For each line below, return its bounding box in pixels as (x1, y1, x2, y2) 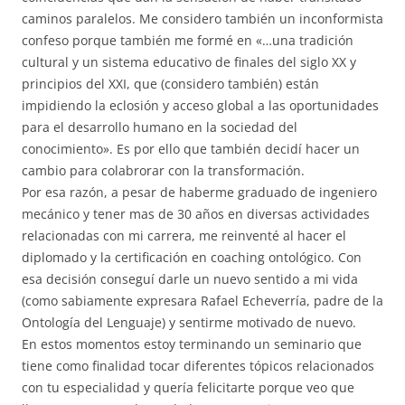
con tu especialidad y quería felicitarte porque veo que (22, 379, 354, 397)
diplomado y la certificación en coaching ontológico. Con (22, 249, 362, 267)
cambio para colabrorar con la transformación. (22, 162, 305, 180)
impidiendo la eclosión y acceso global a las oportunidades (22, 97, 379, 115)
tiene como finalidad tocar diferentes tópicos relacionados (22, 357, 374, 375)
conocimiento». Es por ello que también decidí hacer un (22, 140, 360, 158)
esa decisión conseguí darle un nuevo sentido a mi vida (22, 270, 358, 288)
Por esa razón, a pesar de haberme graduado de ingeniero (22, 184, 377, 202)
